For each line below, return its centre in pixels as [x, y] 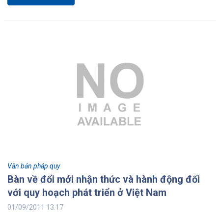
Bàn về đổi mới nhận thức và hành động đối [104, 179]
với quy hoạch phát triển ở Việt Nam [87, 193]
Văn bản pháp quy [34, 166]
